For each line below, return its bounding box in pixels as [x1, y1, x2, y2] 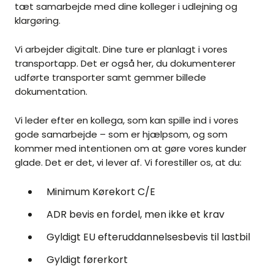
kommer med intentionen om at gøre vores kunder [15, 142, 246, 155]
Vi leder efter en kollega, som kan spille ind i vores [15, 114, 239, 127]
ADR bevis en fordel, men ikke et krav [46, 207, 224, 222]
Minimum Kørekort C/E [46, 185, 155, 199]
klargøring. [15, 14, 61, 28]
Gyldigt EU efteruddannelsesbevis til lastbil [46, 230, 250, 245]
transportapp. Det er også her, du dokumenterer [15, 57, 235, 70]
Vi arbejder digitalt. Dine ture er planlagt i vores [15, 43, 228, 56]
